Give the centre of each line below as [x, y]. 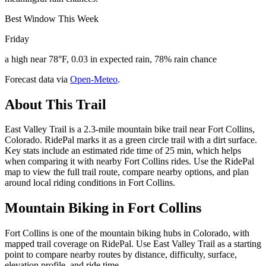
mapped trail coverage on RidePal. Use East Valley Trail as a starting [133, 244]
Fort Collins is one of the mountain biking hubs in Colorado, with [127, 233]
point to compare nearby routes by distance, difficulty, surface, [121, 255]
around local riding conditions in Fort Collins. [90, 183]
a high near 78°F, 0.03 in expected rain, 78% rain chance [111, 59]
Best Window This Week [52, 18]
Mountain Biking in [66, 208]
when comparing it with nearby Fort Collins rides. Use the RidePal [129, 161]
